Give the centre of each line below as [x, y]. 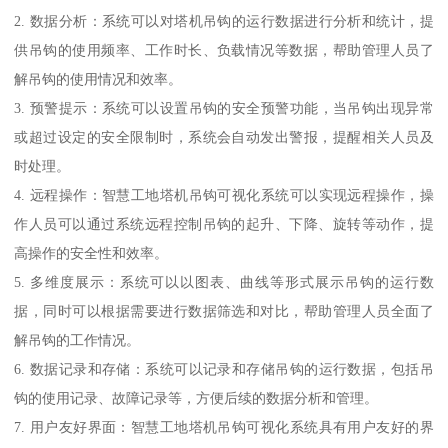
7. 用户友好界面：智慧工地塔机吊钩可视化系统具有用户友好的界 [224, 427]
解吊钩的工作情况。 [77, 340]
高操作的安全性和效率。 [91, 253]
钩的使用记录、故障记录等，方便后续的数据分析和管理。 [196, 398]
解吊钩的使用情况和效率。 [98, 79]
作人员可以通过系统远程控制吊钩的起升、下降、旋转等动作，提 [224, 224]
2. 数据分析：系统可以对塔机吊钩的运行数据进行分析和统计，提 [224, 21]
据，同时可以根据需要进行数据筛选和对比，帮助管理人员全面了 [224, 311]
